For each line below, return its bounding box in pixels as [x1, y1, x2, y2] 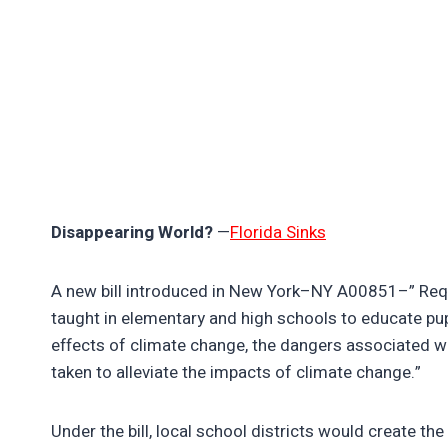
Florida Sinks [230, 219, 326, 245]
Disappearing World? [51, 219, 213, 245]
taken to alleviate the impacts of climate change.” [51, 359, 421, 385]
